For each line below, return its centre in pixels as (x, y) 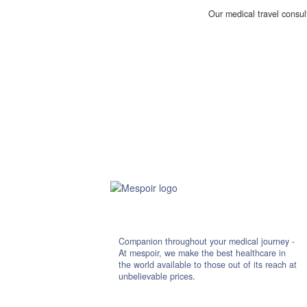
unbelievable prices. (157, 276)
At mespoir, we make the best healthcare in (202, 253)
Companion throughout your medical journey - (207, 241)
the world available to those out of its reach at (208, 265)
